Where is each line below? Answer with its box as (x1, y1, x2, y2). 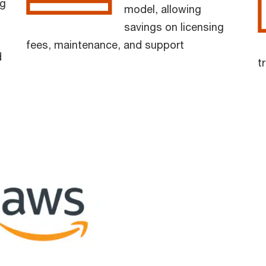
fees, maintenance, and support (26, 37, 184, 51)
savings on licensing (124, 20, 224, 33)
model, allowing (124, 2, 201, 15)
